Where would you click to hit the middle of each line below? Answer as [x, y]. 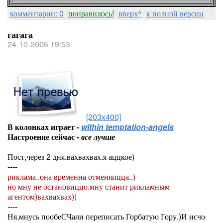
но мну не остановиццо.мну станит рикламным [89, 186]
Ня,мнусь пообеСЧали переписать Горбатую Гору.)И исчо [106, 216]
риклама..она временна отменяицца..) [71, 176]
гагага [20, 34]
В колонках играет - [44, 127]
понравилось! [91, 13]
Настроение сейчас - [44, 137]
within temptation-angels [127, 127]
